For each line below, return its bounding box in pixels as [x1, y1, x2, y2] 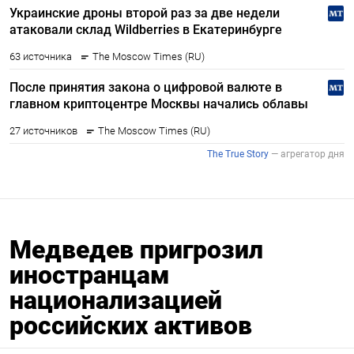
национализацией [9, 284, 222, 315]
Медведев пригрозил [9, 234, 263, 265]
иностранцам [9, 259, 170, 290]
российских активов [9, 310, 252, 341]
